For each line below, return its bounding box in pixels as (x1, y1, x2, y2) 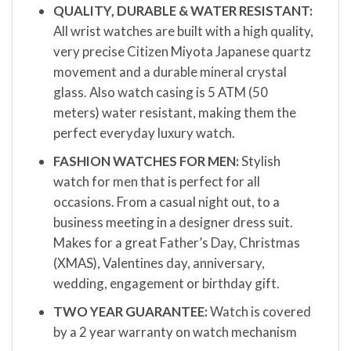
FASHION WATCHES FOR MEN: (52, 153, 239, 170)
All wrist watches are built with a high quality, (52, 22, 313, 39)
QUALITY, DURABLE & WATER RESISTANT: (52, 2, 313, 19)
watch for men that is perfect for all (52, 173, 260, 190)
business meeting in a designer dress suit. (52, 214, 293, 231)
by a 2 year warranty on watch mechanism (52, 324, 297, 341)
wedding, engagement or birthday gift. (52, 275, 280, 292)
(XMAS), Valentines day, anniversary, (52, 255, 265, 272)
